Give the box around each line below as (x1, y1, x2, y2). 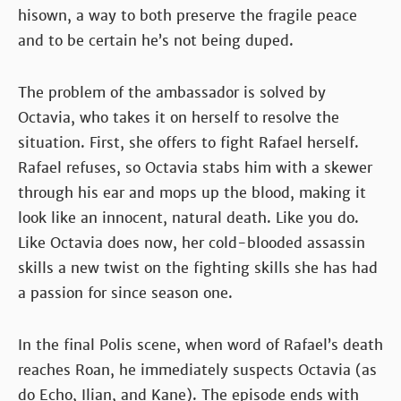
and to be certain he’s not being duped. (18, 30, 294, 50)
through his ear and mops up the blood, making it (18, 183, 366, 202)
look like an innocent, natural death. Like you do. (18, 208, 359, 227)
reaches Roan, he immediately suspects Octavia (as (18, 360, 377, 380)
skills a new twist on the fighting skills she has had (18, 258, 378, 277)
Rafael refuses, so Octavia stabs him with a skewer (18, 158, 372, 177)
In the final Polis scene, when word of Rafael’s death (18, 335, 383, 354)
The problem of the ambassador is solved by (18, 82, 326, 102)
